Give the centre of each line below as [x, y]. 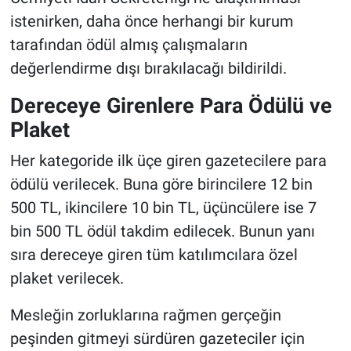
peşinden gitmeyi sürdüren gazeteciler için [157, 338]
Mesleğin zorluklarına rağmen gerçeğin [145, 315]
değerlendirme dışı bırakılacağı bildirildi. [148, 69]
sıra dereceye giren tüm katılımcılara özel [154, 254]
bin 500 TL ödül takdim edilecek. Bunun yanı [162, 231]
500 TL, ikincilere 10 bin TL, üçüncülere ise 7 [163, 207]
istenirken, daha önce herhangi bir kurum [152, 22]
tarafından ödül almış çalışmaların [128, 45]
